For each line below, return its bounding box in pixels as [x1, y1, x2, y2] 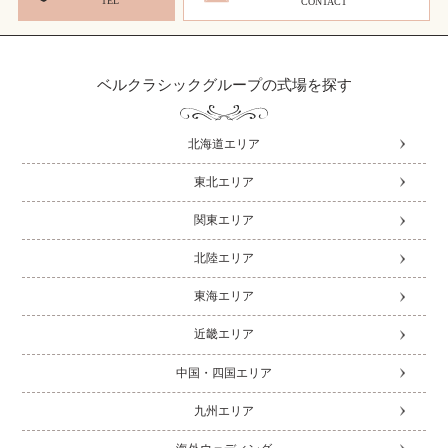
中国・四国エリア [176, 365, 272, 380]
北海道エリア [188, 136, 260, 151]
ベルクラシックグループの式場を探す [96, 76, 352, 93]
